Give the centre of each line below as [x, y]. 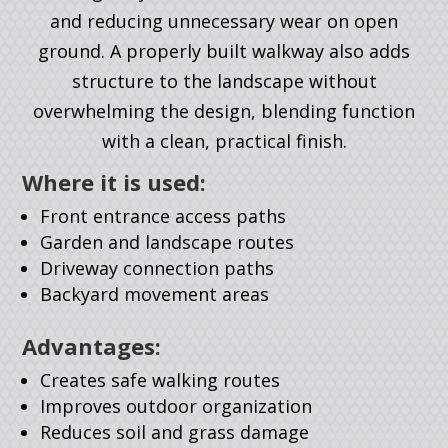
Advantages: [92, 346]
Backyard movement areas [155, 294]
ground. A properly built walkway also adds [224, 51]
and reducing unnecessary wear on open [224, 21]
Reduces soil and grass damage [175, 432]
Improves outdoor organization [176, 406]
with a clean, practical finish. [224, 141]
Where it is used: [114, 182]
